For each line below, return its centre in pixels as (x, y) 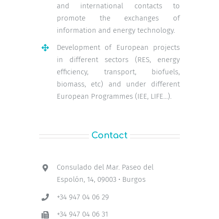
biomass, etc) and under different (118, 84)
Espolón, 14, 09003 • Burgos (101, 180)
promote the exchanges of (118, 18)
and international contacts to (118, 6)
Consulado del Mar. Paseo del (105, 167)
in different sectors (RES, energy (118, 60)
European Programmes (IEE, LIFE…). (114, 97)
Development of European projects (118, 48)
